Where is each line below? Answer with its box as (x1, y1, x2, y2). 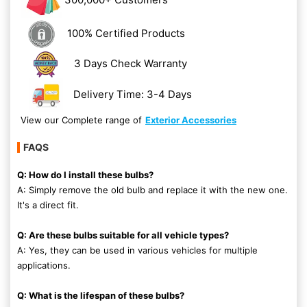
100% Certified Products (67, 26, 186, 40)
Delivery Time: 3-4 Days (73, 87, 193, 101)
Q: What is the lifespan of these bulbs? (17, 290, 184, 301)
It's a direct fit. (17, 199, 79, 210)
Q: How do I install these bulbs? (17, 169, 153, 180)
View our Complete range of (21, 114, 142, 125)
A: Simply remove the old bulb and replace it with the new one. (17, 184, 288, 195)
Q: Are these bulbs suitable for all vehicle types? (17, 230, 229, 241)
